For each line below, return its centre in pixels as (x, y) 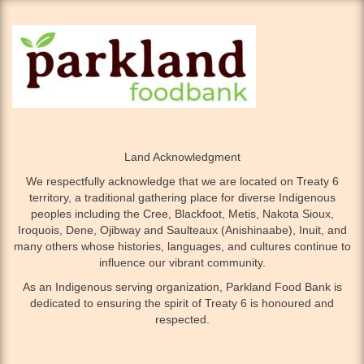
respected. (182, 320)
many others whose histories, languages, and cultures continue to (182, 247)
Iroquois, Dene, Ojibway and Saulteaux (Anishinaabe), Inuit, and (182, 230)
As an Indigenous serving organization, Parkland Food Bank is (182, 287)
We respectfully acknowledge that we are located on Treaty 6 (182, 182)
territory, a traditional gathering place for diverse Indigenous (182, 198)
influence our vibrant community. (182, 263)
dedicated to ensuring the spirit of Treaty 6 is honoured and (182, 303)
